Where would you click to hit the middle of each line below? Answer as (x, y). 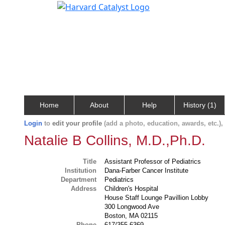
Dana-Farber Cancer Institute (147, 171)
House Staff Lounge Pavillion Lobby (157, 198)
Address (84, 189)
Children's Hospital (132, 189)
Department (79, 180)
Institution (81, 171)
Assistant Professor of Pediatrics (153, 161)
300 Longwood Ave (132, 207)
